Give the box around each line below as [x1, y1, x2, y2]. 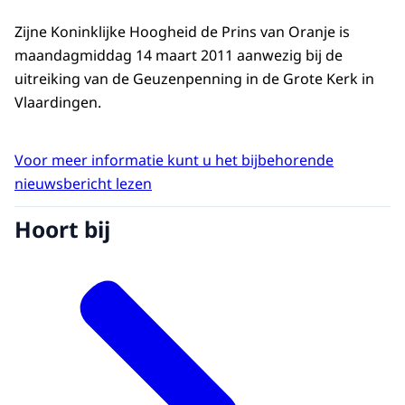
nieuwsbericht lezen [14, 174, 152, 194]
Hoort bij [14, 213, 110, 244]
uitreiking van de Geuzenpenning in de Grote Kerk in [14, 69, 374, 89]
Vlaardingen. [14, 92, 101, 113]
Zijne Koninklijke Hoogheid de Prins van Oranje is [14, 22, 350, 42]
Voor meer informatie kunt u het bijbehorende [14, 150, 334, 171]
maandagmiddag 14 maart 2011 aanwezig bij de [14, 45, 343, 66]
